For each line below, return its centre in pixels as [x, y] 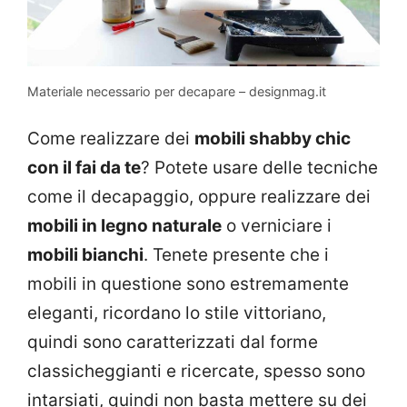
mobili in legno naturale [124, 225]
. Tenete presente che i [236, 254]
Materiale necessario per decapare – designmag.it [177, 92]
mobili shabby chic [273, 138]
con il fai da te [84, 167]
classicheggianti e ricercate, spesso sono [196, 371]
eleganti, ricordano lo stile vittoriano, [177, 313]
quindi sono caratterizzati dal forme [173, 342]
